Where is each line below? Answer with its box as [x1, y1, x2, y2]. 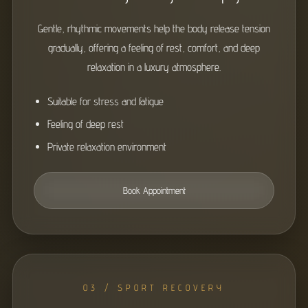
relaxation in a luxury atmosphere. [87, 60, 221, 74]
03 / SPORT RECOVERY [83, 282, 225, 293]
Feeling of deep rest [47, 118, 124, 131]
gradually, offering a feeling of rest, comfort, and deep [48, 41, 260, 54]
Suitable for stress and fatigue [47, 95, 164, 108]
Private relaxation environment [47, 140, 166, 153]
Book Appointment [122, 185, 186, 196]
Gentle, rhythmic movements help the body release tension [38, 22, 270, 35]
